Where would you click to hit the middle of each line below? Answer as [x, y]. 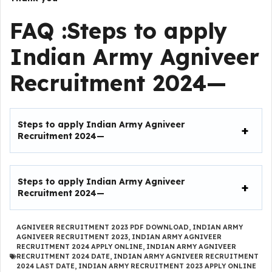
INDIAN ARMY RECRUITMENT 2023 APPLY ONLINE [167, 266]
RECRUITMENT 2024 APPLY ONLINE [80, 247]
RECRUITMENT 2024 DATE [63, 257]
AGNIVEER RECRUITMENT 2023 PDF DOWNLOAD [103, 227]
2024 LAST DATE [46, 266]
